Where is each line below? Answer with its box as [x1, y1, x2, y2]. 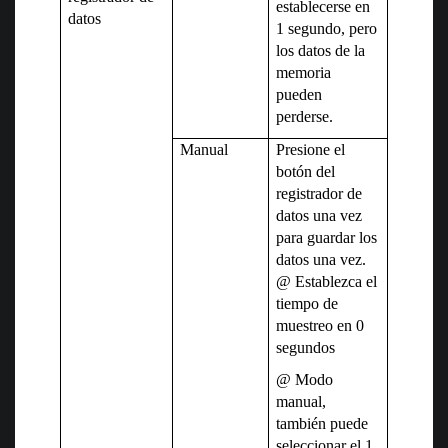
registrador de [276, 185, 363, 203]
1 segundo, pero [276, 20, 378, 38]
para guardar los [276, 229, 378, 247]
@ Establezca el [276, 273, 378, 291]
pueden [276, 86, 323, 104]
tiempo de [276, 295, 339, 313]
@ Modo [276, 371, 334, 389]
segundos [276, 339, 336, 357]
